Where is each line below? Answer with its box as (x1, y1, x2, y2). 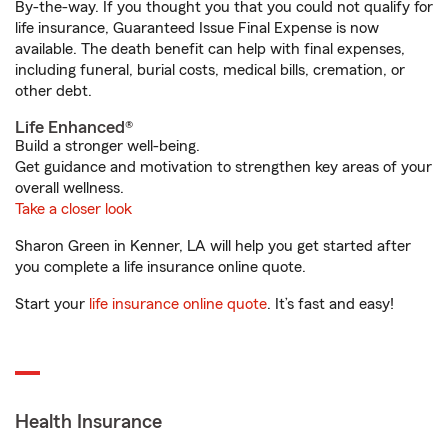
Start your (15, 296, 89, 313)
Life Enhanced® (15, 118, 133, 137)
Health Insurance (15, 412, 162, 433)
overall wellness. (15, 180, 124, 197)
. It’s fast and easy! (267, 296, 394, 313)
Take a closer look (15, 201, 132, 218)
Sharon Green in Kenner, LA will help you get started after (15, 238, 411, 255)
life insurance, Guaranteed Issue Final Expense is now (15, 20, 379, 37)
